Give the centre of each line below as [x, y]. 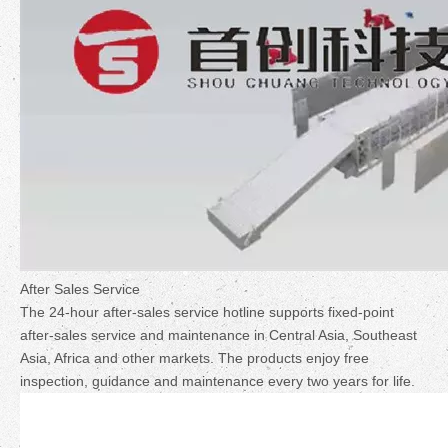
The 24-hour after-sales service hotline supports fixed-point [207, 312]
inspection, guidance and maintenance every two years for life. [217, 381]
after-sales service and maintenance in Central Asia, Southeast [218, 335]
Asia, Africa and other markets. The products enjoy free [194, 358]
